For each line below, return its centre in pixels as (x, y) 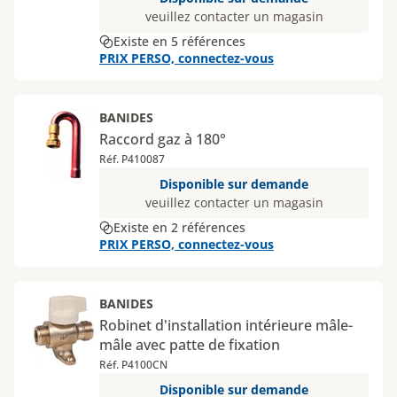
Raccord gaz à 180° (163, 139)
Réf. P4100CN (133, 365)
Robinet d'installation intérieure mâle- (226, 325)
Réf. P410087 (132, 159)
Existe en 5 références (179, 41)
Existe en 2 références (179, 227)
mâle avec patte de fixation (190, 345)
